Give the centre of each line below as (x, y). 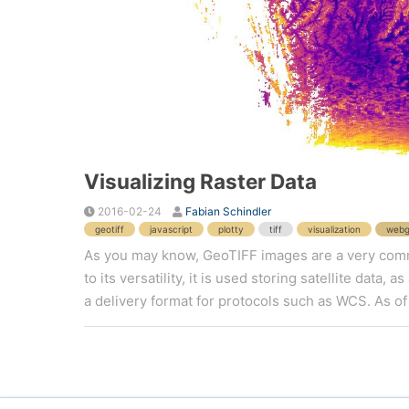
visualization (334, 229)
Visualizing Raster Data (200, 181)
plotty (231, 229)
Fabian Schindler (228, 211)
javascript (171, 229)
